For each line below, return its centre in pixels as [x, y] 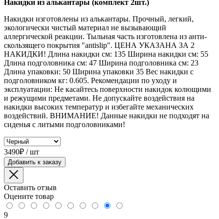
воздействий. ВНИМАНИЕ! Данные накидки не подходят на [107, 116]
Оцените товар [29, 197]
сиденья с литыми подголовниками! [65, 125]
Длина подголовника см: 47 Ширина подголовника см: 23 [101, 63]
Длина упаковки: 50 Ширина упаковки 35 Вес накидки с [99, 72]
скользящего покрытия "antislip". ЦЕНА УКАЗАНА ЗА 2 [99, 45]
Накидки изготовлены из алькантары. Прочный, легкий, [99, 19]
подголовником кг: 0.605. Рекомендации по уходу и [90, 81]
